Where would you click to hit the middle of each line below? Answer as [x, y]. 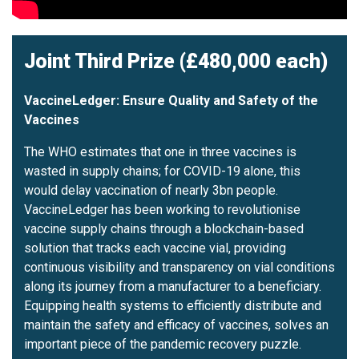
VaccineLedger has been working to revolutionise [162, 209]
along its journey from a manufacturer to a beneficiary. [173, 286]
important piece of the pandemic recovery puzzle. [163, 344]
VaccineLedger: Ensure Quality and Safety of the [171, 100]
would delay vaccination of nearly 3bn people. [151, 190]
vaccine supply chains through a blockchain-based [164, 228]
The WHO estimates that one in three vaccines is [160, 151]
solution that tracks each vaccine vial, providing [155, 248]
